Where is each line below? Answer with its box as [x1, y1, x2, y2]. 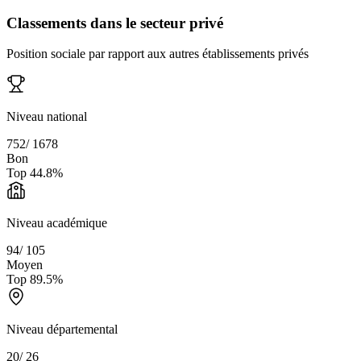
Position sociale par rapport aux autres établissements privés [6, 47, 309, 61]
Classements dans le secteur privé [6, 14, 223, 31]
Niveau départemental [6, 322, 118, 337]
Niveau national [6, 110, 87, 124]
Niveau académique [6, 216, 107, 230]
